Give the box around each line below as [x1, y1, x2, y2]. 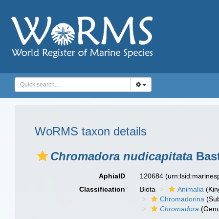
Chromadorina [160, 195, 205, 203]
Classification [79, 185, 126, 193]
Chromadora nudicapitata [50, 150, 193, 163]
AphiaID [99, 172, 126, 180]
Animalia [177, 185, 204, 193]
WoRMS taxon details [35, 125, 147, 138]
